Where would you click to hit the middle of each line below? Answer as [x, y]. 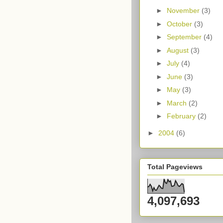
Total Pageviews [175, 167]
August [178, 50]
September [185, 37]
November [184, 11]
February [182, 116]
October [180, 24]
